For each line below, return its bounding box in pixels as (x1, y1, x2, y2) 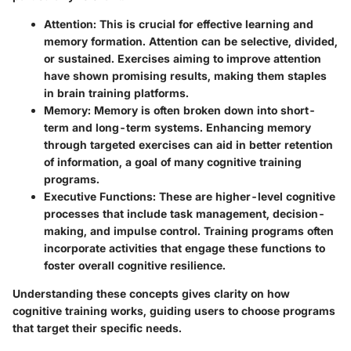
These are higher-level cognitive (156, 189, 335, 203)
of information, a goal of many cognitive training (44, 154, 302, 168)
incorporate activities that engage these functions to (44, 241, 325, 255)
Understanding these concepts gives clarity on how (13, 286, 290, 300)
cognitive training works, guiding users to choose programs (13, 303, 335, 317)
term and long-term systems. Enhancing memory (44, 120, 311, 134)
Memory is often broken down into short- (91, 103, 316, 117)
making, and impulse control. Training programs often (44, 223, 334, 237)
